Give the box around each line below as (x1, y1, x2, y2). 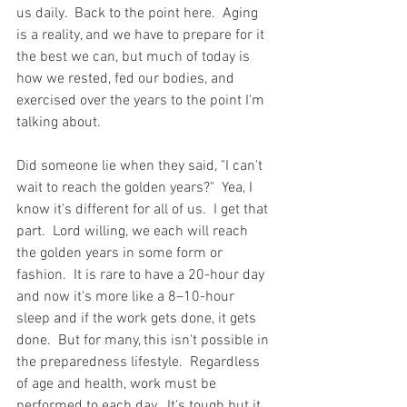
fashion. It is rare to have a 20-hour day (16, 266, 268, 285)
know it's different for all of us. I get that (16, 201, 272, 220)
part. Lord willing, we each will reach (16, 223, 252, 242)
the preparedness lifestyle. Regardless (16, 353, 263, 372)
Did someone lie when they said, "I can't (16, 157, 266, 176)
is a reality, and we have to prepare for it (16, 26, 268, 45)
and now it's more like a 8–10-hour (16, 288, 238, 307)
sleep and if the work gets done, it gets (16, 310, 260, 329)
